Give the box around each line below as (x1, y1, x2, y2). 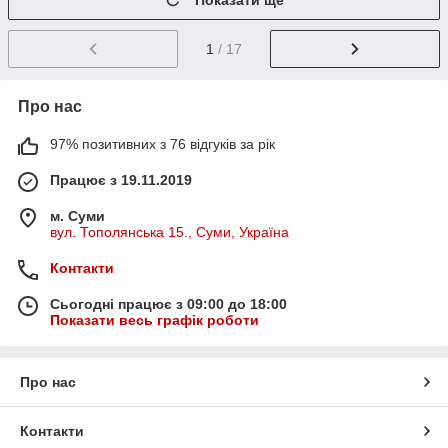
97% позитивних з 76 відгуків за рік (50, 136, 275, 153)
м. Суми (50, 208, 105, 225)
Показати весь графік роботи (50, 312, 259, 329)
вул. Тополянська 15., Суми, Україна (50, 224, 289, 241)
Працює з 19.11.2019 (50, 172, 192, 189)
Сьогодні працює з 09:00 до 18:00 (50, 296, 287, 313)
